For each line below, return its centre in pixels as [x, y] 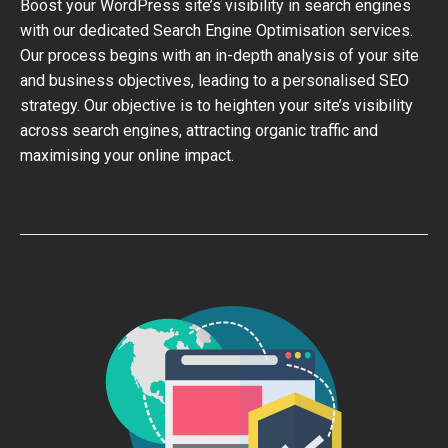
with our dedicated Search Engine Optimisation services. [216, 30]
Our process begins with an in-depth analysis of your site [219, 55]
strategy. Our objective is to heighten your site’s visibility [216, 105]
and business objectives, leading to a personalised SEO [214, 80]
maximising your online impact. [127, 155]
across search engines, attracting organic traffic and [199, 130]
